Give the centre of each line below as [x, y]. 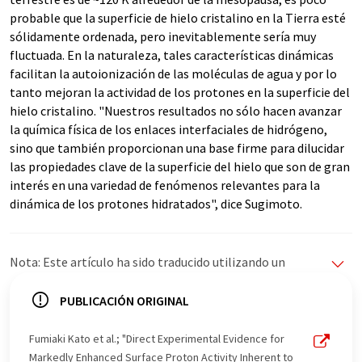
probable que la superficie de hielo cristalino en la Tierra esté [178, 18]
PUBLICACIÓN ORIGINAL [124, 301]
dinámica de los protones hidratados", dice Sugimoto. [156, 204]
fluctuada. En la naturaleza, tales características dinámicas [172, 55]
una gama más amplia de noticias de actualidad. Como [158, 318]
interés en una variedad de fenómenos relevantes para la [165, 185]
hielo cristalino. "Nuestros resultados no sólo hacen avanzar [176, 111]
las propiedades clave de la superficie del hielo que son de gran [180, 167]
